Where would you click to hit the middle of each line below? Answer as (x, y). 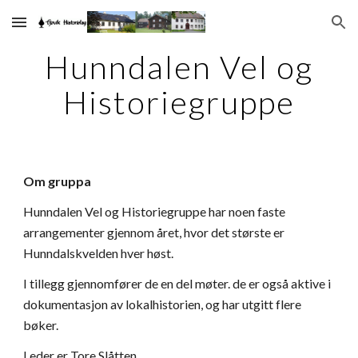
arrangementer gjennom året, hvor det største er (154, 232)
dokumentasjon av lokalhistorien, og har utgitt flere (163, 304)
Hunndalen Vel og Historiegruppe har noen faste (155, 211)
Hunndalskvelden (72, 253)
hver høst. (147, 253)
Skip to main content (70, 30)
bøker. (41, 325)
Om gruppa (58, 181)
